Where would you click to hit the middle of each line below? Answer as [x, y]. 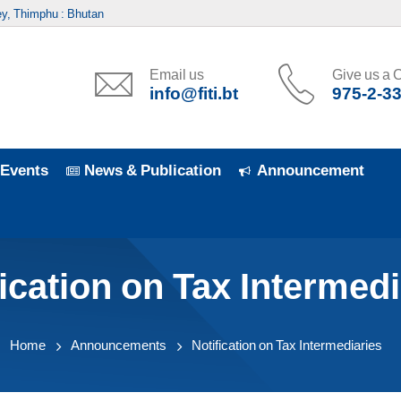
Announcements [119, 345]
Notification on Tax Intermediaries [287, 345]
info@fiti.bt [193, 93]
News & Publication [153, 171]
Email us [176, 74]
